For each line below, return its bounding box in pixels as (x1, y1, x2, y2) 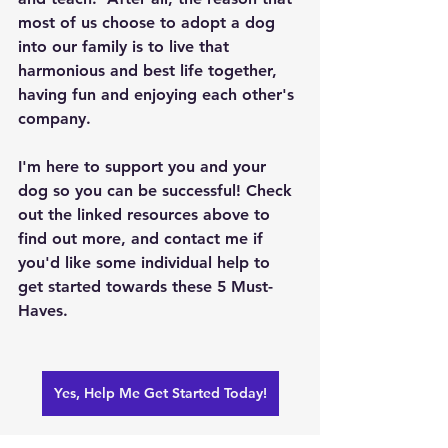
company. (18, 109, 91, 128)
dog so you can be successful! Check (18, 181, 297, 200)
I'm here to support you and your (18, 157, 271, 176)
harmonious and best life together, (18, 61, 282, 80)
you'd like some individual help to (18, 253, 275, 272)
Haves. (18, 301, 78, 320)
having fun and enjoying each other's (18, 85, 299, 104)
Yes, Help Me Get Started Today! (53, 384, 267, 402)
